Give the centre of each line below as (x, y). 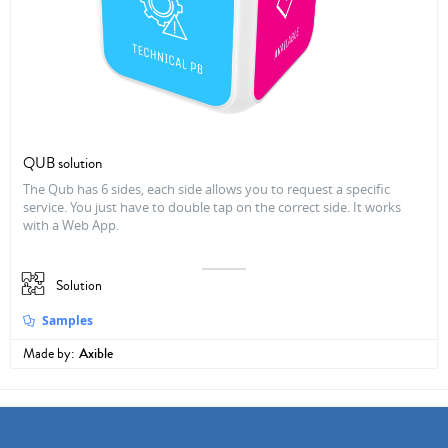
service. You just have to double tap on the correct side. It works (212, 207)
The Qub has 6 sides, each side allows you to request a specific (206, 189)
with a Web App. (71, 225)
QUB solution (62, 164)
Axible (96, 354)
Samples (68, 321)
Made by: (49, 354)
